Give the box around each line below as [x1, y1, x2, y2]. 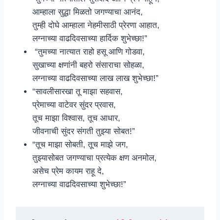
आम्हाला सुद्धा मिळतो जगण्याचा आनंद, [32, 7, 143, 17]
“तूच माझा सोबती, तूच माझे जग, [32, 139, 128, 149]
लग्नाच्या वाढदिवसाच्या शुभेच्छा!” [32, 179, 126, 189]
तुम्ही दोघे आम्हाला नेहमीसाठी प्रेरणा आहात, [32, 20, 160, 30]
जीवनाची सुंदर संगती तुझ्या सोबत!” [32, 126, 135, 136]
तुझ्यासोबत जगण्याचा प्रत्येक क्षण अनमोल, [32, 153, 157, 163]
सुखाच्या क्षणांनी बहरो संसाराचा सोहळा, [32, 60, 144, 70]
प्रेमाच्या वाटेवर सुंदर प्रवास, [32, 100, 116, 110]
